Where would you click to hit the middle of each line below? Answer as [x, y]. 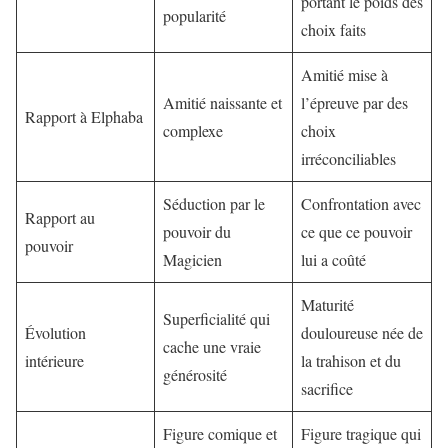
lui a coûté [333, 260]
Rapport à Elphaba [84, 117]
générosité [195, 375]
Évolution [55, 333]
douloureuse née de [362, 333]
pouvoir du [197, 232]
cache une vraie [212, 347]
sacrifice [327, 389]
